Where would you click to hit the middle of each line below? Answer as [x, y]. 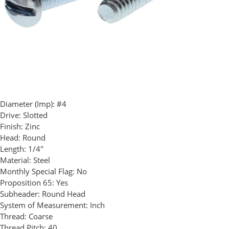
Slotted [35, 115]
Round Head [64, 194]
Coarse [41, 216]
